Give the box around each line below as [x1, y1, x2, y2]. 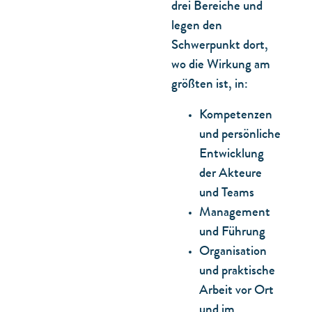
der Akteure [199, 168, 262, 181]
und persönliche [199, 129, 281, 142]
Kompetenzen [199, 109, 272, 123]
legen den [171, 20, 222, 33]
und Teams [199, 187, 254, 201]
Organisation [199, 246, 267, 259]
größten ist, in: [171, 79, 248, 92]
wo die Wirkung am [171, 59, 270, 72]
